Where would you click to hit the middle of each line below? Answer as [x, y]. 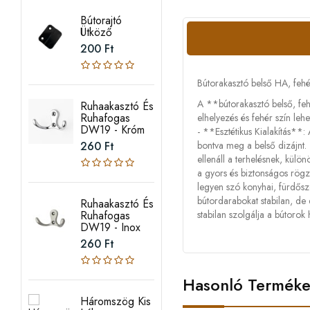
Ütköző [96, 32]
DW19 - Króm [112, 130]
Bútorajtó [101, 20]
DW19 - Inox [110, 227]
